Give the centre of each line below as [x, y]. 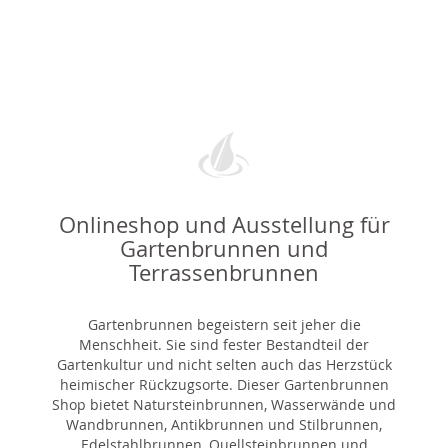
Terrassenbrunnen [224, 272]
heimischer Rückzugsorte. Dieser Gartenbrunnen [224, 384]
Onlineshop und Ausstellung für [224, 224]
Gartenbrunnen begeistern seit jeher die [224, 324]
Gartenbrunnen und [224, 248]
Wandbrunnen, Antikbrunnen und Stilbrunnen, [224, 424]
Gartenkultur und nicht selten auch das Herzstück [224, 364]
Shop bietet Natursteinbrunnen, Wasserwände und [224, 404]
